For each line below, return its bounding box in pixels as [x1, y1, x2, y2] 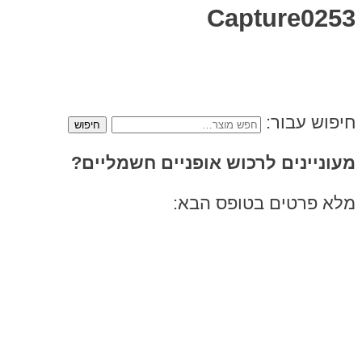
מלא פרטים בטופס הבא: [173, 193, 356, 214]
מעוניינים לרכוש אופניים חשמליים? [71, 152, 356, 173]
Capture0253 [207, 4, 356, 33]
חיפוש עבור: [266, 112, 356, 133]
